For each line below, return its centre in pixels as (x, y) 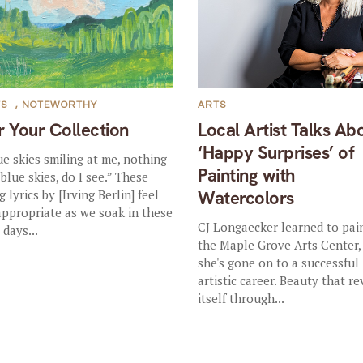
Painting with (246, 175)
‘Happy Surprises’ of (276, 153)
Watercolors (246, 198)
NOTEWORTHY (60, 105)
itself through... (241, 298)
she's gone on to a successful (279, 263)
